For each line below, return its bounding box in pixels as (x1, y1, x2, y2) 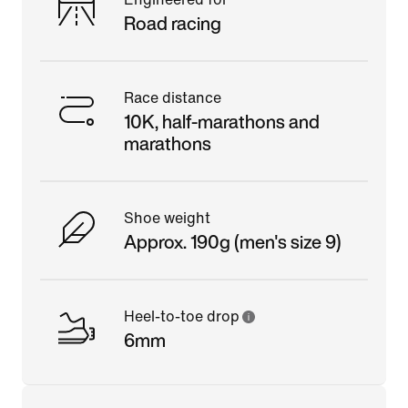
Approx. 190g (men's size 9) (124, 228, 342, 255)
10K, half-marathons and (124, 107, 320, 135)
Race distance (124, 89, 221, 106)
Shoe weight (124, 209, 210, 226)
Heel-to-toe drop (124, 308, 240, 324)
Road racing (124, 9, 221, 36)
